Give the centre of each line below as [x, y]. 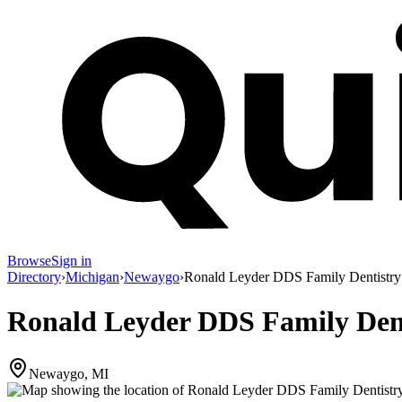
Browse [29, 261]
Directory [34, 277]
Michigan [92, 277]
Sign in [71, 261]
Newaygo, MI [69, 374]
